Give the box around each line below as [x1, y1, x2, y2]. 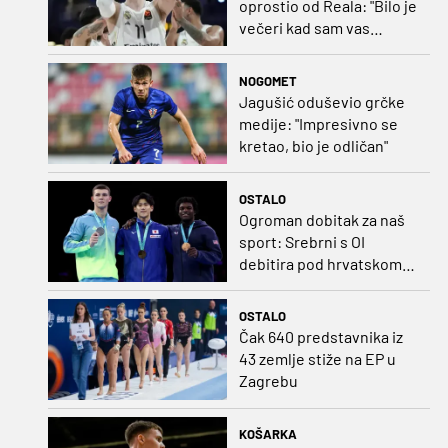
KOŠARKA [238, 426, 297, 443]
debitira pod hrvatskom [238, 253, 402, 273]
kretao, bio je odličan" [238, 135, 388, 155]
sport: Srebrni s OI [238, 231, 365, 251]
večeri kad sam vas [238, 18, 370, 38]
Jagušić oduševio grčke [238, 91, 405, 111]
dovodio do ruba [238, 40, 352, 60]
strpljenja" [238, 62, 310, 82]
